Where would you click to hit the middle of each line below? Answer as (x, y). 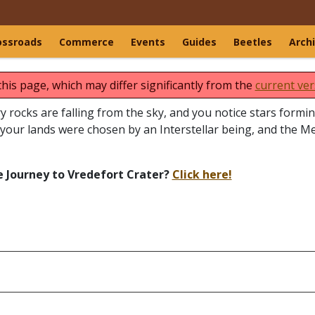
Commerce (86, 42)
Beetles (253, 42)
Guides (199, 42)
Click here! (202, 174)
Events (148, 42)
